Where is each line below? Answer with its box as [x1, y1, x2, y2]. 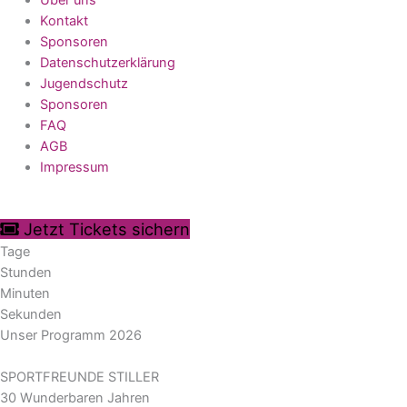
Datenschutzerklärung [39, 54, 175, 71]
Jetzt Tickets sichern [24, 218, 190, 239]
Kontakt [39, 12, 88, 29]
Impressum [39, 158, 109, 175]
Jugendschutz [39, 74, 128, 92]
